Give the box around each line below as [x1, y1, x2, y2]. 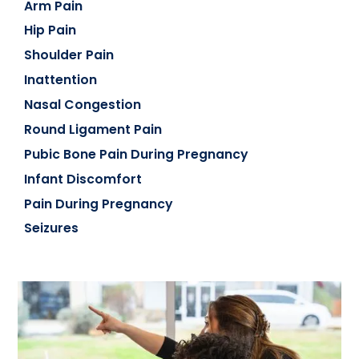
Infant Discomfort [24, 169, 143, 188]
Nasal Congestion [24, 95, 142, 115]
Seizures [24, 219, 79, 238]
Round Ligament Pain [24, 119, 163, 139]
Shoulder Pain [24, 46, 115, 65]
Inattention [24, 71, 98, 90]
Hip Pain [24, 21, 77, 40]
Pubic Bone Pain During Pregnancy [24, 144, 249, 163]
